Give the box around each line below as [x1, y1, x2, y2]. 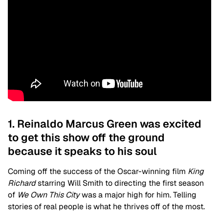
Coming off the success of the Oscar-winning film [8, 166, 188, 176]
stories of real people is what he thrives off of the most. [8, 201, 205, 212]
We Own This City [17, 189, 80, 200]
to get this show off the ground [8, 130, 165, 144]
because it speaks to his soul [8, 144, 157, 158]
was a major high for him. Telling [80, 189, 197, 200]
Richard [8, 177, 36, 188]
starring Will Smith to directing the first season [36, 177, 204, 188]
